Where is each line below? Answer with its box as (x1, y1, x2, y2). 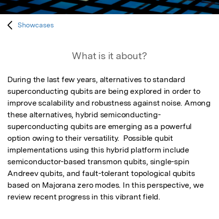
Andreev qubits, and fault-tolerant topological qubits (7, 169, 195, 178)
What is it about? (72, 50, 147, 62)
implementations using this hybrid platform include (7, 145, 189, 155)
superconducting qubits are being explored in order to (7, 87, 200, 96)
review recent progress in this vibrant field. (7, 192, 160, 202)
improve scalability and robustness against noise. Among (7, 98, 211, 108)
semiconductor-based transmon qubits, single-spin (7, 157, 190, 167)
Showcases (18, 21, 54, 29)
